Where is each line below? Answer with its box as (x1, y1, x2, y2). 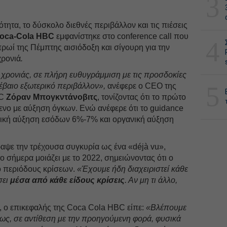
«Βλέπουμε (146, 203, 187, 212)
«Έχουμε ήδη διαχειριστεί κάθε (75, 164, 188, 173)
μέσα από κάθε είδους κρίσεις (10, 175, 125, 184)
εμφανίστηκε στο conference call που (54, 31, 189, 41)
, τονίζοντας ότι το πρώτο (97, 92, 186, 101)
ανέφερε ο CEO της (105, 81, 177, 90)
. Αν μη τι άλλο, (125, 175, 178, 184)
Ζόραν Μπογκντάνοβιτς (6, 92, 98, 101)
